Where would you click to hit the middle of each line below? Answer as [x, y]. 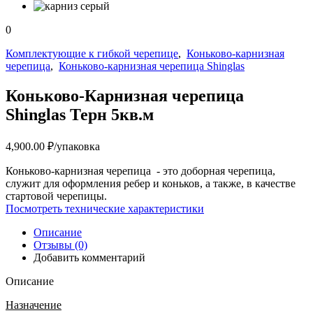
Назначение [34, 305]
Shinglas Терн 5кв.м [80, 114]
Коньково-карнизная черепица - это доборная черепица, [140, 170]
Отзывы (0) [60, 245]
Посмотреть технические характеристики [105, 208]
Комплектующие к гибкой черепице [92, 53]
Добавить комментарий [89, 257]
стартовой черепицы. [56, 196]
